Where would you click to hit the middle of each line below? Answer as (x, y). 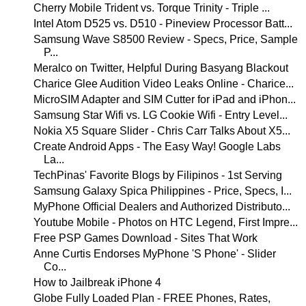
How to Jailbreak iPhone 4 (97, 282)
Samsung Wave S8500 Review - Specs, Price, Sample (165, 39)
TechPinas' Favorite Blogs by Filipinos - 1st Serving (157, 175)
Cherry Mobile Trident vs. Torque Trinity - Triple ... (151, 8)
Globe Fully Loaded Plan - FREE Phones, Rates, (152, 298)
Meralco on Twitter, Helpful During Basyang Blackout (161, 68)
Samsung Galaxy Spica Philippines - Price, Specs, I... (162, 191)
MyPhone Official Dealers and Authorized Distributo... (162, 207)
